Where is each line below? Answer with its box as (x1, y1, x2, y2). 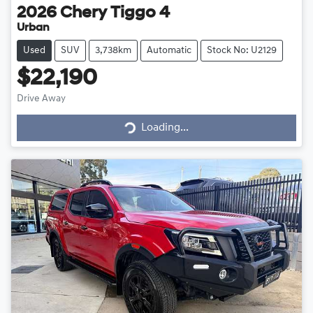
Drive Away (17, 93, 66, 104)
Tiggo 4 (110, 4, 170, 22)
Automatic (147, 45, 191, 56)
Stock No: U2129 (207, 45, 277, 56)
